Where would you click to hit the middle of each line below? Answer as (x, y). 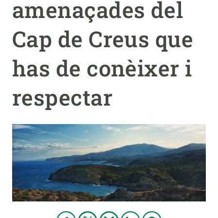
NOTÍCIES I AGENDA (40, 45)
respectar (63, 97)
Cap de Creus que (103, 39)
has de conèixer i (102, 68)
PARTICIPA (25, 22)
